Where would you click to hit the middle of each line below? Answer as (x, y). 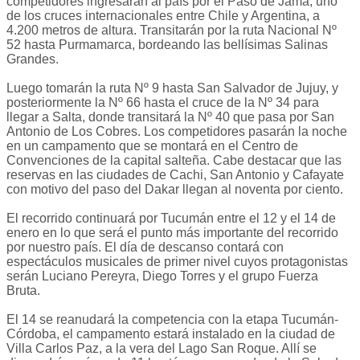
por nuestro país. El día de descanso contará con (145, 247)
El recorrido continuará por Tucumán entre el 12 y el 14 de (171, 219)
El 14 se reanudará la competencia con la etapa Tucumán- (172, 320)
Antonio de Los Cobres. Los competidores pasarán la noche (177, 132)
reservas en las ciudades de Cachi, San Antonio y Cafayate (175, 175)
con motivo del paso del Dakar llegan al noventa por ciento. (175, 190)
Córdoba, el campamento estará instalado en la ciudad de (171, 334)
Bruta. (23, 291)
